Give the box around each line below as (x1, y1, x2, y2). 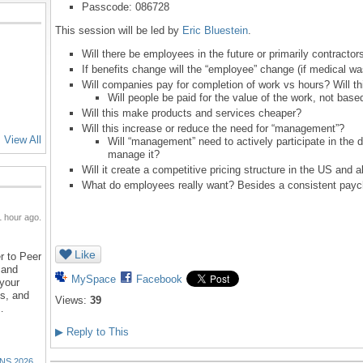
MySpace (71, 273, 116, 286)
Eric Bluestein (182, 24, 248, 36)
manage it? (108, 148, 160, 160)
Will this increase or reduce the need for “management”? (81, 122, 344, 135)
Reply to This (63, 326, 129, 339)
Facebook (136, 273, 182, 286)
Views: (55, 294, 87, 307)
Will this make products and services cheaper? (81, 107, 301, 119)
